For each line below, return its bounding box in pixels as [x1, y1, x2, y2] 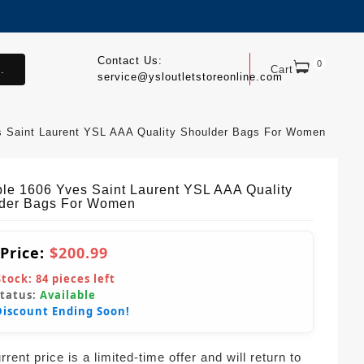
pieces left [49, 271, 115, 286]
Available [40, 288, 96, 302]
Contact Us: [97, 54, 162, 67]
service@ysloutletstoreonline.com [97, 71, 283, 83]
